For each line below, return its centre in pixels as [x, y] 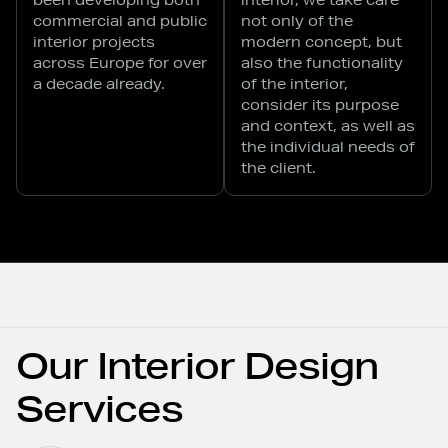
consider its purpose [320, 104]
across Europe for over [120, 62]
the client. [278, 167]
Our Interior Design [197, 365]
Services [99, 408]
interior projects [94, 41]
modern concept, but [321, 41]
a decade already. [99, 83]
